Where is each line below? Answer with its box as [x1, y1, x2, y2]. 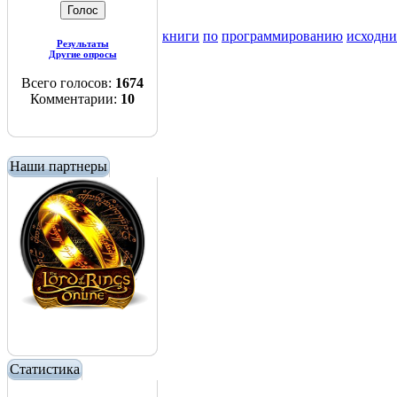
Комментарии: [30, 91, 121, 106]
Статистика [10, 362, 80, 377]
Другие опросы [48, 49, 117, 59]
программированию [222, 28, 343, 44]
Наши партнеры [10, 159, 107, 174]
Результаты [56, 38, 109, 49]
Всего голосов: [21, 75, 115, 90]
